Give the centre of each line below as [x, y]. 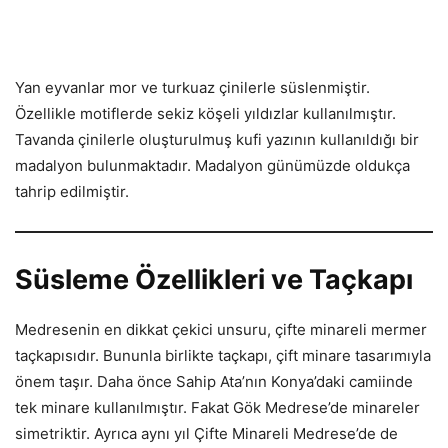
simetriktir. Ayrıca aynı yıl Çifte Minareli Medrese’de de [206, 433]
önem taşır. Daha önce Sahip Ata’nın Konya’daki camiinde [214, 381]
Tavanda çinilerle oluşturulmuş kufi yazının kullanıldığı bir [217, 139]
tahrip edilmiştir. [72, 191]
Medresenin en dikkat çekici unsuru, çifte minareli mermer [221, 329]
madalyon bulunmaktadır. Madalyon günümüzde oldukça [212, 165]
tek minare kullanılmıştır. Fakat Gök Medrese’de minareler [217, 407]
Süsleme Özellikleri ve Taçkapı [214, 279]
